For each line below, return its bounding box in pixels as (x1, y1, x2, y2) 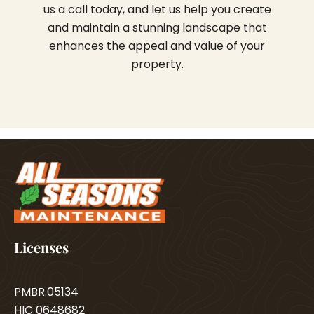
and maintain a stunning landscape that (47, 20, 267, 36)
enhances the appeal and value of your (49, 38, 265, 55)
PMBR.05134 (14, 284, 78, 301)
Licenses (14, 238, 69, 257)
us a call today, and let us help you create (43, 1, 271, 18)
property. (130, 56, 184, 73)
